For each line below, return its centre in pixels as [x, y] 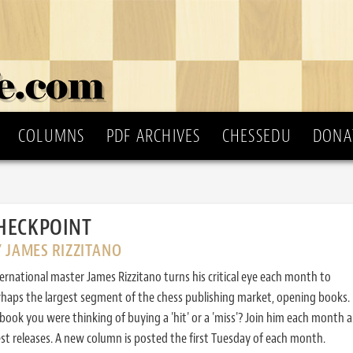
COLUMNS [51, 136]
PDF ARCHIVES [153, 136]
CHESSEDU [256, 136]
